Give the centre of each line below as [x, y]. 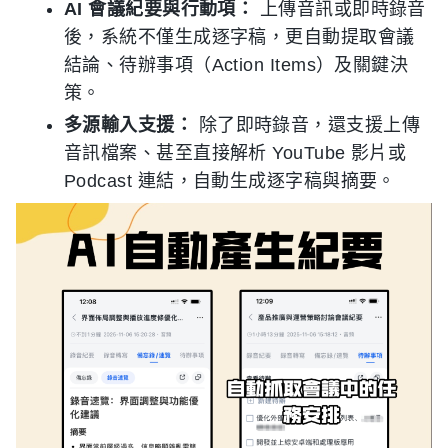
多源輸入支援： [129, 125]
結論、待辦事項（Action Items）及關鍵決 [236, 65]
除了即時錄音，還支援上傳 [307, 125]
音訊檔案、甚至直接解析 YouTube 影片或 [235, 153]
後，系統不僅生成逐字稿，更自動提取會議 [239, 37]
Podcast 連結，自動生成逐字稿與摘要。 [230, 181]
